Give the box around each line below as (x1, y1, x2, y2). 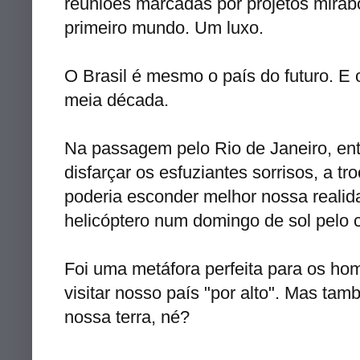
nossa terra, (64, 306, 161, 327)
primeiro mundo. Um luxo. (64, 17, 264, 38)
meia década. (64, 89, 169, 110)
